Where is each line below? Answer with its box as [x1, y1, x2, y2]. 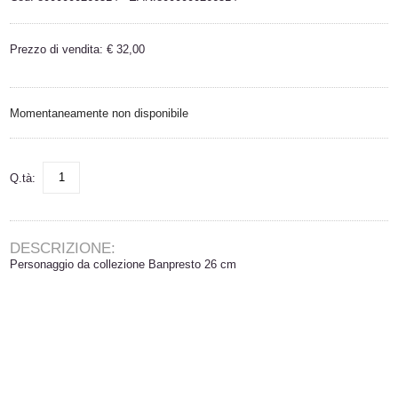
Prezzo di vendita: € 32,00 [10, 42, 146, 56]
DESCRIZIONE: [10, 239, 116, 257]
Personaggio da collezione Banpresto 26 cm [10, 257, 237, 271]
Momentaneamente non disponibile [10, 106, 189, 120]
